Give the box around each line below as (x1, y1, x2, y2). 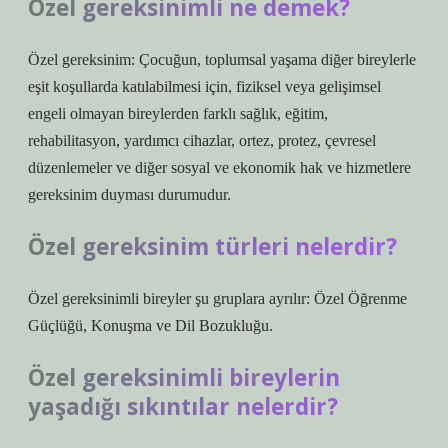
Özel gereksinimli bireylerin (28, 362, 340, 393)
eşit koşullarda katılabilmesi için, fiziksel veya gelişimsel (28, 78, 381, 95)
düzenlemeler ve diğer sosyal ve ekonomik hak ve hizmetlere (28, 159, 411, 176)
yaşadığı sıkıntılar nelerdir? (28, 391, 338, 422)
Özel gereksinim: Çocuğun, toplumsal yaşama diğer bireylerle (28, 51, 416, 68)
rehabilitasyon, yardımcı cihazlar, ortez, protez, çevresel (28, 132, 376, 149)
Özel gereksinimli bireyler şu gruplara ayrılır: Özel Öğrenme (28, 290, 407, 307)
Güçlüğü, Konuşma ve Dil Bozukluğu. (28, 317, 273, 334)
